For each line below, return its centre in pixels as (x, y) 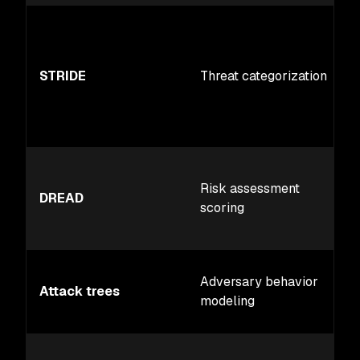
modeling (227, 301)
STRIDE (63, 76)
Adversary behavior (259, 282)
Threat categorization (264, 76)
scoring (222, 208)
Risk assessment (250, 188)
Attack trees (80, 291)
